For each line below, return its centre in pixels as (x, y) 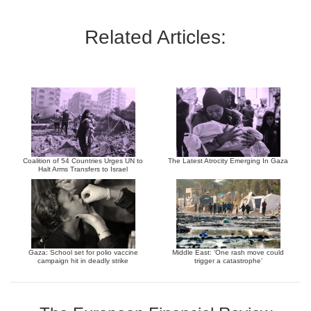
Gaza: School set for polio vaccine (83, 253)
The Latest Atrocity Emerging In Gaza (228, 161)
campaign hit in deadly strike (83, 261)
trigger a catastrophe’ (228, 261)
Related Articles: (155, 37)
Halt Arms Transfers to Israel (83, 169)
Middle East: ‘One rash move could (228, 253)
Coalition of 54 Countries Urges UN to (83, 161)
